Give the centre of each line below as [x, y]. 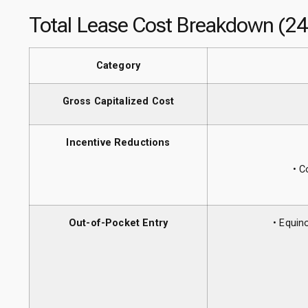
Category [118, 66]
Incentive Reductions [118, 143]
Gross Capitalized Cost [118, 102]
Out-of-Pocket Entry [118, 223]
